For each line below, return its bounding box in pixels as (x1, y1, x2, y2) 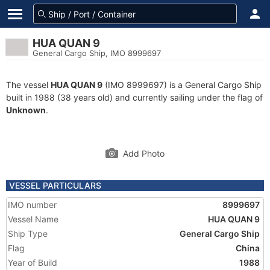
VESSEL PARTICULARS (9, 180, 101, 190)
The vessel (6, 80, 51, 90)
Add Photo (123, 148, 165, 159)
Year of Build (8, 257, 57, 268)
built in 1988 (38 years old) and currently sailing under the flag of (6, 92, 263, 102)
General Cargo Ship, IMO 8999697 (33, 48, 161, 58)
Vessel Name (8, 214, 58, 224)
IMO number (8, 199, 57, 210)
